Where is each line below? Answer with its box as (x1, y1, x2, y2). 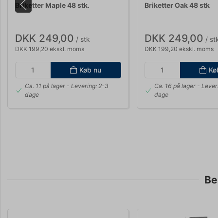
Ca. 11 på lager (25, 82, 66, 90)
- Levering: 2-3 (65, 82, 109, 90)
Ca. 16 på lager (154, 82, 196, 90)
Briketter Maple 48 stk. (15, 1, 90, 10)
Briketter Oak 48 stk (145, 1, 210, 10)
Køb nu (79, 65, 102, 74)
